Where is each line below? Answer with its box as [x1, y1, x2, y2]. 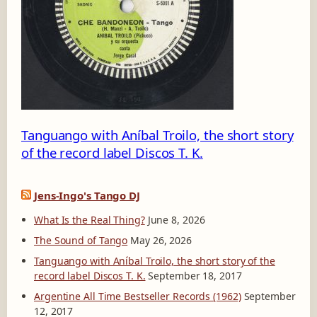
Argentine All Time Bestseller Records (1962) [34, 289, 241, 304]
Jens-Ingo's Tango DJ [33, 188, 140, 203]
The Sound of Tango [34, 234, 128, 248]
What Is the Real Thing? [34, 213, 145, 227]
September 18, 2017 [148, 269, 242, 283]
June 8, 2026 [147, 213, 205, 227]
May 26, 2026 [130, 234, 192, 248]
